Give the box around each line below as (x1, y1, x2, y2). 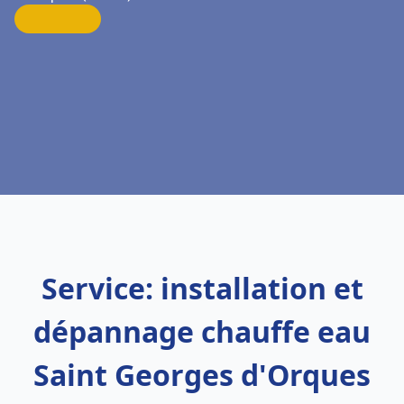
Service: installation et (41, 269, 363, 308)
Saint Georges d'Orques (33, 355, 371, 394)
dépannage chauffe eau (33, 312, 371, 351)
